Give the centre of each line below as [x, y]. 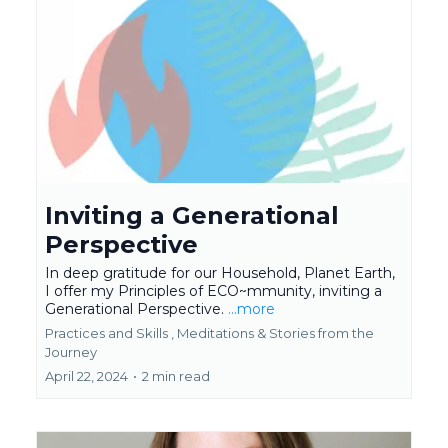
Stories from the [321, 333]
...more [251, 309]
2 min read [176, 376]
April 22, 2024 [86, 376]
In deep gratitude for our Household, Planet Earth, [220, 273]
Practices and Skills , [109, 333]
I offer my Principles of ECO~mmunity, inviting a [213, 291]
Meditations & [221, 333]
